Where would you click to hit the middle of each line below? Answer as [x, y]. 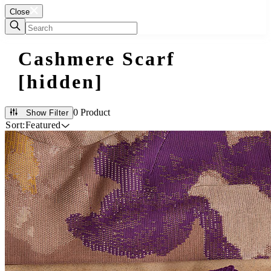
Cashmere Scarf [96, 59]
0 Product [92, 112]
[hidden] [60, 82]
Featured [43, 125]
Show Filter [47, 113]
